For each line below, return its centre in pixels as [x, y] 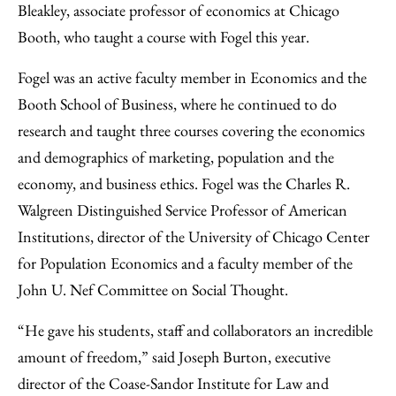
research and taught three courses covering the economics [191, 130]
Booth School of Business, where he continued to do [177, 104]
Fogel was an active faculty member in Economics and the [192, 77]
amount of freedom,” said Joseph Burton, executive [174, 357]
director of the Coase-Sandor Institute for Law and [173, 383]
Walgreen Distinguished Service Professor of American [183, 210]
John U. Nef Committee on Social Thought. [153, 289]
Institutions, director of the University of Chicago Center [194, 236]
